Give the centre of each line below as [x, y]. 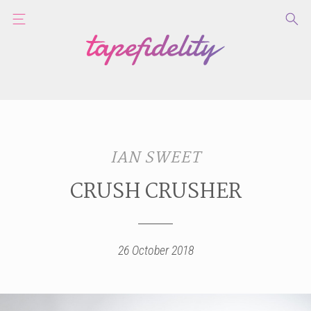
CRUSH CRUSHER [155, 192]
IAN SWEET [155, 158]
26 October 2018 [155, 250]
